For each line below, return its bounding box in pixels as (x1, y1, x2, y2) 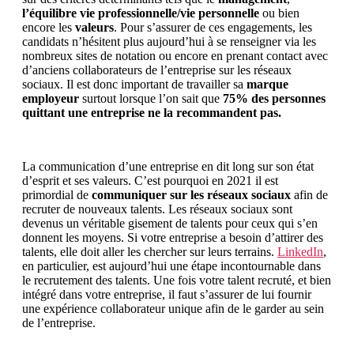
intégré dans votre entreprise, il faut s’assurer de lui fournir (22, 287, 311, 301)
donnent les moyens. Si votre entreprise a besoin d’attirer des (22, 230, 323, 244)
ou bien (262, 6, 299, 20)
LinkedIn (277, 244, 323, 258)
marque (247, 77, 288, 91)
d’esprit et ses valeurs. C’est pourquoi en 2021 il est (22, 173, 278, 187)
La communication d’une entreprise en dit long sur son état (22, 159, 314, 173)
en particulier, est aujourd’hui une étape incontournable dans (22, 258, 321, 273)
